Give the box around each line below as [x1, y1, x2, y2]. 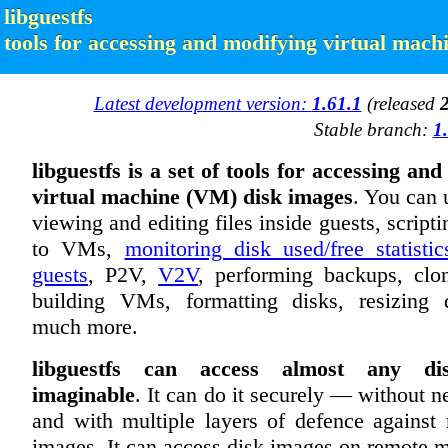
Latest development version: [93, 93, 312, 114]
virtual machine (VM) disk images [32, 184, 354, 209]
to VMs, [32, 236, 125, 261]
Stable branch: [313, 119, 433, 140]
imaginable [32, 382, 135, 407]
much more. [32, 314, 138, 339]
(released [361, 93, 440, 114]
